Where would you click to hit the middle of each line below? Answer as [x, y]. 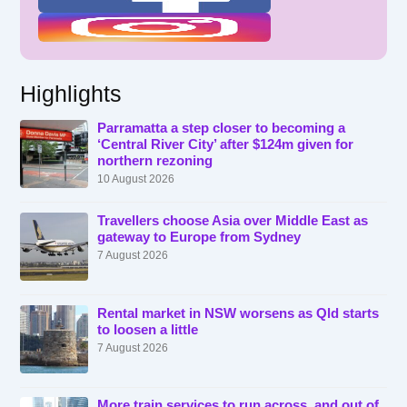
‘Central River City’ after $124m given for [226, 144]
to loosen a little [148, 329]
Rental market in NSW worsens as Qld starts [238, 313]
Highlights [71, 94]
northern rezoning [155, 160]
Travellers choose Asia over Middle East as [233, 220]
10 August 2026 [136, 178]
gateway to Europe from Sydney [199, 237]
